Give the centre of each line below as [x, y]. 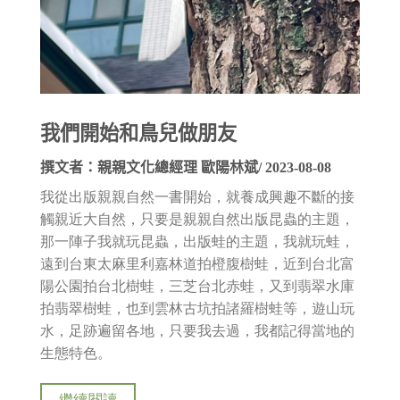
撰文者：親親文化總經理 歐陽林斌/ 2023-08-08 [186, 167]
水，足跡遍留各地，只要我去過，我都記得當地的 [197, 330]
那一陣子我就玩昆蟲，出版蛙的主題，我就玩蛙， [197, 241]
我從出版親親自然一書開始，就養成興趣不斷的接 [197, 196]
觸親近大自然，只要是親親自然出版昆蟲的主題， [197, 219]
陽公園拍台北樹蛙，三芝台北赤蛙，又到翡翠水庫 [197, 286]
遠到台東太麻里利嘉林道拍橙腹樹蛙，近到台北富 [197, 263]
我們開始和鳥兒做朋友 [138, 133]
